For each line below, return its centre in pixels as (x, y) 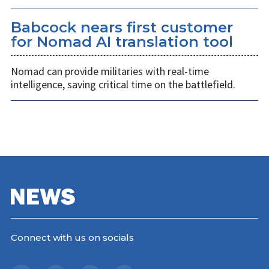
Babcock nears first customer (122, 27)
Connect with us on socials (72, 237)
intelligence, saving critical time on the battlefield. (123, 84)
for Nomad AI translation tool (122, 41)
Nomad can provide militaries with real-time (110, 71)
